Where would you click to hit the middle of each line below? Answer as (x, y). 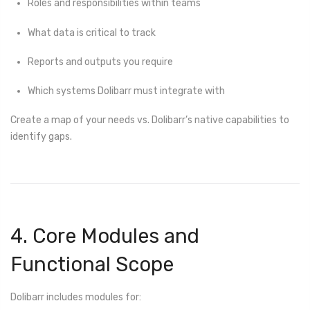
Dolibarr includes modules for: (76, 297)
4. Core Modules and (105, 236)
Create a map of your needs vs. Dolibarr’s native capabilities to (150, 120)
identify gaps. (41, 137)
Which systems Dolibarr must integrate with (126, 91)
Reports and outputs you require (100, 62)
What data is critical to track (92, 33)
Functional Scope (92, 265)
